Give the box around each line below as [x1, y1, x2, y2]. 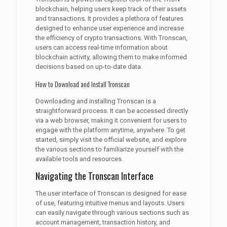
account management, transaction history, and [35, 218, 170, 226]
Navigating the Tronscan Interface [35, 169, 154, 182]
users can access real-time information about [35, 44, 168, 51]
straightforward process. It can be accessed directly [35, 107, 188, 115]
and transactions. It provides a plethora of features [35, 15, 183, 22]
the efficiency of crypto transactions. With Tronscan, [35, 34, 187, 42]
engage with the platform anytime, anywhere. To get [35, 126, 185, 134]
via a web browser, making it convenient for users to [35, 117, 187, 124]
